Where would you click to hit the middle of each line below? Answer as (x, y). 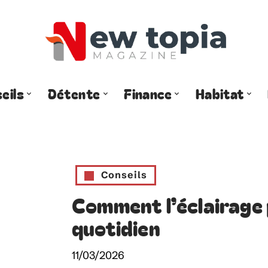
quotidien (116, 228)
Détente (74, 93)
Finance (148, 93)
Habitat (220, 93)
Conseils (124, 175)
